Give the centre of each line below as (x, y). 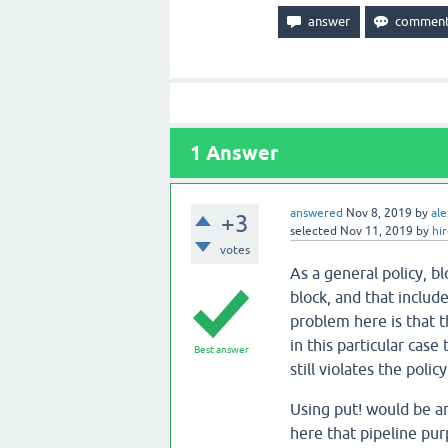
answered (316, 213)
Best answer (221, 349)
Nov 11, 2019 (376, 231)
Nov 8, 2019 (378, 213)
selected (313, 231)
